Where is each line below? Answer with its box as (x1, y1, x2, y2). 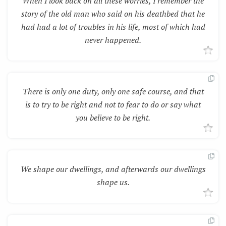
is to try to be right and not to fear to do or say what (25, 98, 201, 110)
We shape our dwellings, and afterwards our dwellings (20, 163, 206, 175)
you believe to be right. (76, 111, 150, 123)
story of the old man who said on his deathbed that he (21, 8, 205, 19)
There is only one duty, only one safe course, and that (22, 85, 204, 97)
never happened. (85, 34, 141, 45)
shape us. (96, 176, 130, 188)
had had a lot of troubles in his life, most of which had (21, 21, 205, 32)
